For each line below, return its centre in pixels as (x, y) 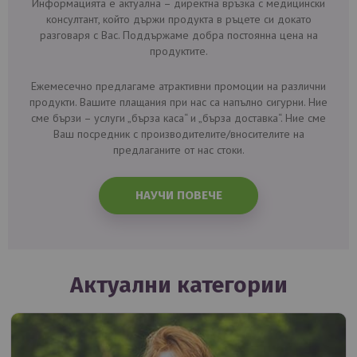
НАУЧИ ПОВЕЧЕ (178, 196)
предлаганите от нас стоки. (178, 150)
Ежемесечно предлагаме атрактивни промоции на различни (178, 86)
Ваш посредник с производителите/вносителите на (178, 134)
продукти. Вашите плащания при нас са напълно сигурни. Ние (178, 102)
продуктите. (178, 51)
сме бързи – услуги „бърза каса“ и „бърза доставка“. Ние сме (178, 118)
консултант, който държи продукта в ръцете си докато (178, 20)
